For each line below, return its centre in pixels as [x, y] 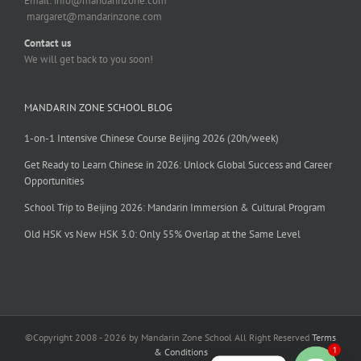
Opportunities [54, 180]
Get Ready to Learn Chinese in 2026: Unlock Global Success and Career [178, 164]
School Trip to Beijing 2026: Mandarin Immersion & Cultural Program [175, 207]
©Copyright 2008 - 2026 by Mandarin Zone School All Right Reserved [168, 337]
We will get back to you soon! [89, 59]
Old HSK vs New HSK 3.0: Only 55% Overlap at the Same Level [162, 234]
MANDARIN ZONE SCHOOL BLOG [98, 107]
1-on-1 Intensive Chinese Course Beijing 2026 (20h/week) [151, 138]
